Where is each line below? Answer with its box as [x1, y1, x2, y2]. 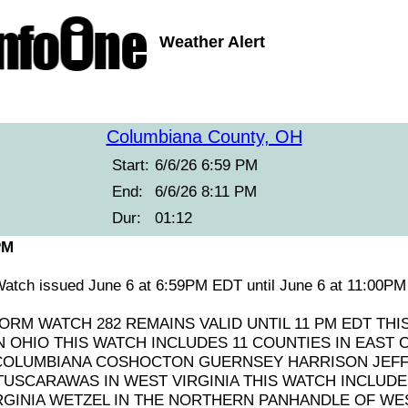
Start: [112, 156, 149, 174]
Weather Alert [159, 33, 265, 51]
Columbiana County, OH [106, 127, 302, 147]
